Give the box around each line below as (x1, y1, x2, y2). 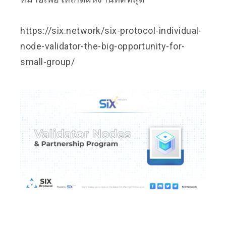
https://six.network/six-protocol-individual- (20, 25, 202, 36)
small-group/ (20, 56, 75, 67)
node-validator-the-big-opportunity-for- (20, 40, 185, 51)
